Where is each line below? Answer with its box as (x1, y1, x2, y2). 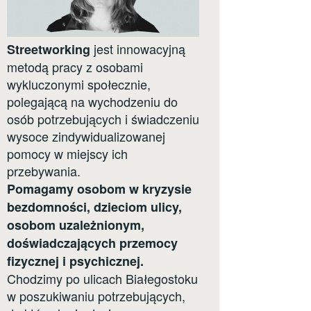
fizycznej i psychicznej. (7, 252, 144, 271)
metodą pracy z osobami (7, 58, 143, 76)
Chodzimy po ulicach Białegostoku (7, 269, 198, 288)
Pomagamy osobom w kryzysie (7, 180, 192, 199)
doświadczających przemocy (7, 234, 178, 253)
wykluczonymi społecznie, (7, 75, 151, 94)
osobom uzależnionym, (7, 216, 144, 235)
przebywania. (7, 162, 81, 180)
